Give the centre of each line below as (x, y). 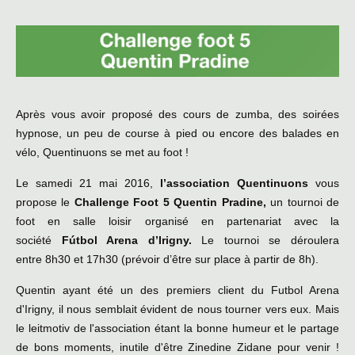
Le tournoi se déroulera (271, 240)
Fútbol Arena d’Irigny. (132, 240)
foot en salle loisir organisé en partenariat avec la (177, 221)
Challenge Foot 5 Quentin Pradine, (170, 202)
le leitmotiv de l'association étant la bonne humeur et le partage (177, 328)
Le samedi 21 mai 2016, (88, 183)
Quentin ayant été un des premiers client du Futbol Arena (177, 290)
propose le (45, 202)
